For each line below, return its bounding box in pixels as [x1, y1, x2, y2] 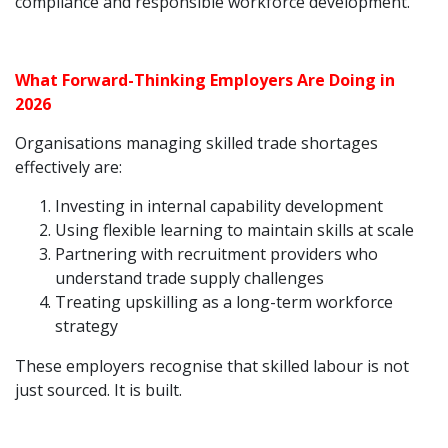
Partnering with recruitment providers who [55, 243, 378, 265]
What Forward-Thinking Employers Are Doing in [15, 69, 395, 91]
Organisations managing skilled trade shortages [15, 132, 378, 154]
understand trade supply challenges [55, 267, 324, 289]
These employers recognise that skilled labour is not [15, 355, 409, 377]
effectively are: [15, 156, 122, 178]
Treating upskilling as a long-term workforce [55, 291, 393, 313]
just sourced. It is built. [15, 379, 182, 401]
